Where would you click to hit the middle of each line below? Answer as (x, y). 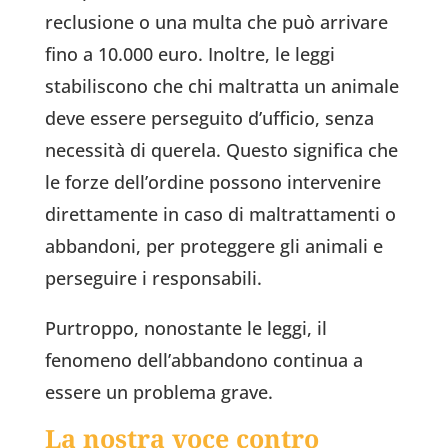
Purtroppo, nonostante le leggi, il (185, 328)
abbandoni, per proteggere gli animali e (213, 246)
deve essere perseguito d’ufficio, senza (209, 118)
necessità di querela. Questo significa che (221, 150)
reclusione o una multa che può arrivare (216, 22)
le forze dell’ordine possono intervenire (212, 182)
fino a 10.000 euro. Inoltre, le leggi (189, 54)
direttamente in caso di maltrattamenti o (220, 214)
